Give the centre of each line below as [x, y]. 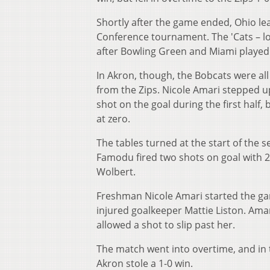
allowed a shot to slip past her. [166, 225]
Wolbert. [116, 172]
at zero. [113, 119]
